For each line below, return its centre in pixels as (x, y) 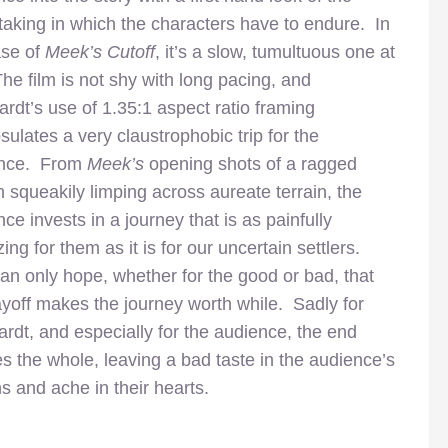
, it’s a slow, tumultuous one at (275, 52)
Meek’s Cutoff (100, 52)
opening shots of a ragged (250, 164)
